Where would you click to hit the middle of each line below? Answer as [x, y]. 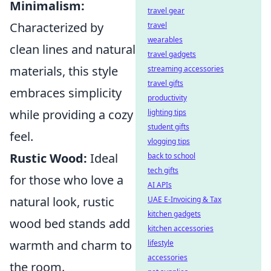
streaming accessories [186, 69]
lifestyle [161, 243]
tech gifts [163, 170]
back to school [171, 156]
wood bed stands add [70, 224]
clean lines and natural [73, 49]
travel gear [166, 11]
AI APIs [160, 185]
